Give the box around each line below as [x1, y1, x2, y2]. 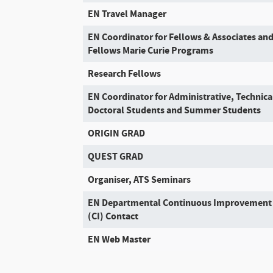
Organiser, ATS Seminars [88, 173, 191, 186]
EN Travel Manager [88, 7, 167, 20]
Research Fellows [88, 67, 161, 80]
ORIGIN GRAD [88, 127, 146, 140]
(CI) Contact [88, 210, 139, 222]
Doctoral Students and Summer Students [88, 104, 261, 116]
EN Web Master [88, 233, 151, 246]
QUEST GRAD [88, 150, 144, 163]
